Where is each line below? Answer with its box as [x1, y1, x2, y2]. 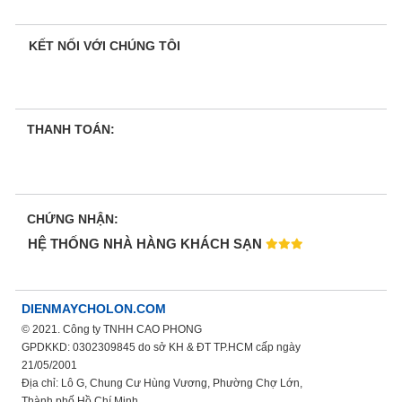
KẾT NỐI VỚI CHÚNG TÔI [29, 39, 180, 54]
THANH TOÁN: [27, 122, 115, 137]
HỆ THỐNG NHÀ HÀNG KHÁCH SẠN [28, 236, 267, 252]
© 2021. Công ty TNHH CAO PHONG [22, 323, 202, 336]
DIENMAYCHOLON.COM [22, 301, 166, 317]
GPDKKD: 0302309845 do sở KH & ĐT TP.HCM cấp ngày [22, 341, 301, 354]
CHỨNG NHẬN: [27, 212, 118, 227]
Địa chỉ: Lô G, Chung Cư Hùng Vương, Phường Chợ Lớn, [22, 377, 302, 390]
